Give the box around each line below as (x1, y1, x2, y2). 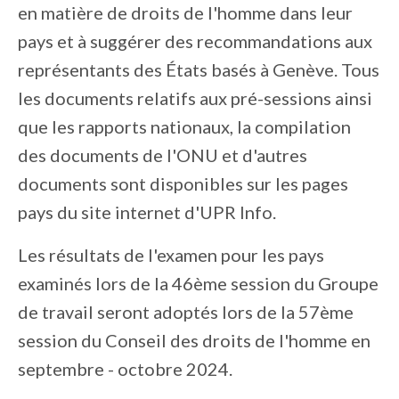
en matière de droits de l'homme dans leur (18, 2, 353, 23)
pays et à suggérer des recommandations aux (18, 30, 372, 52)
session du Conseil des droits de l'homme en (18, 330, 370, 351)
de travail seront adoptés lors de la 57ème (18, 301, 354, 322)
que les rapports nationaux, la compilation (18, 116, 351, 137)
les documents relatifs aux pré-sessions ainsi (18, 87, 372, 109)
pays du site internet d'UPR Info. (18, 201, 276, 223)
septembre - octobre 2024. (18, 358, 232, 379)
